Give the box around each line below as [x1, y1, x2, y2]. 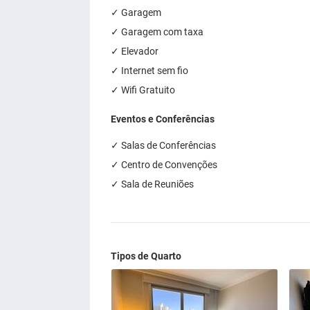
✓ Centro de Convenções [111, 159, 217, 170]
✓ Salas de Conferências [111, 140, 216, 151]
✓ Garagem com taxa [111, 26, 203, 37]
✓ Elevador [111, 46, 158, 57]
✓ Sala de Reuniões [111, 179, 194, 190]
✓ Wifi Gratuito [111, 84, 175, 95]
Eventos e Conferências [111, 113, 215, 125]
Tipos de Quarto [111, 250, 181, 262]
